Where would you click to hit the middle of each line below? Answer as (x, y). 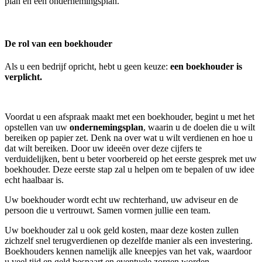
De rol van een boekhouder (61, 44)
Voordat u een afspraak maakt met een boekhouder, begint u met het (130, 117)
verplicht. (23, 77)
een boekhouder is (206, 67)
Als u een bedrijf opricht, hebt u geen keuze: (87, 67)
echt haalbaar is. (35, 180)
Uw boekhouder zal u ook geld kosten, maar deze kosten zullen (122, 230)
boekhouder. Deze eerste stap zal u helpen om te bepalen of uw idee (130, 170)
